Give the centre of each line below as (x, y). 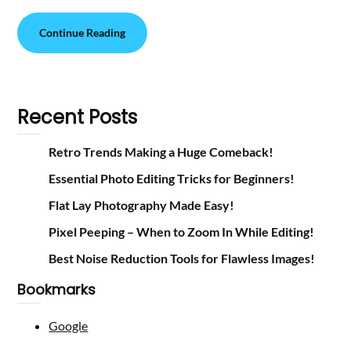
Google (69, 326)
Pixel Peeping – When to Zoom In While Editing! (182, 232)
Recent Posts (78, 118)
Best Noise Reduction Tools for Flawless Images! (182, 259)
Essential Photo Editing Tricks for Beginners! (172, 179)
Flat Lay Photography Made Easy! (142, 205)
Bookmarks (57, 290)
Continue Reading (83, 33)
